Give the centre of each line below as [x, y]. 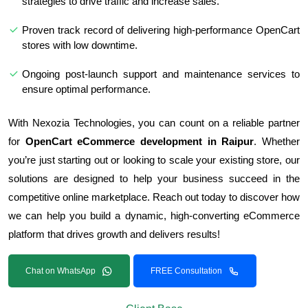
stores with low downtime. [80, 45]
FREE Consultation [186, 271]
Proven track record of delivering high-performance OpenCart [161, 30]
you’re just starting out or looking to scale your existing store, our [154, 159]
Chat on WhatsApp [60, 271]
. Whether [277, 141]
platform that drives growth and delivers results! [114, 234]
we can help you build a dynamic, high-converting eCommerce [154, 215]
